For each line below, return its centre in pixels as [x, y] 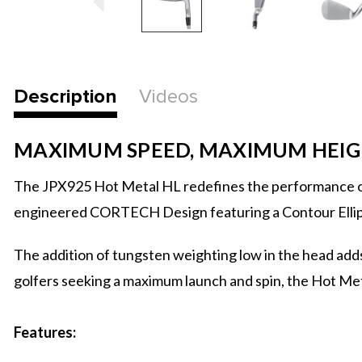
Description [65, 97]
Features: [45, 332]
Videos [168, 97]
